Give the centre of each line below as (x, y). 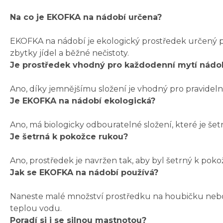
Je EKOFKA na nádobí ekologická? (83, 101)
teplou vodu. (36, 209)
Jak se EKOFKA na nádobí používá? (84, 173)
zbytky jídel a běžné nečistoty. (69, 53)
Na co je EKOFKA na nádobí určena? (86, 17)
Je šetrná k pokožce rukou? (69, 137)
